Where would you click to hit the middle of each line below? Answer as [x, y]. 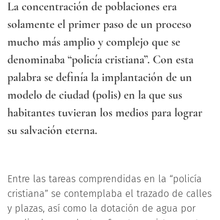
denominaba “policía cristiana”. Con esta [100, 60]
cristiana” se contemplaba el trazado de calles [110, 193]
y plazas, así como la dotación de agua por [101, 208]
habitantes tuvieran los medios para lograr [105, 113]
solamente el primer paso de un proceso [99, 24]
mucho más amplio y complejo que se [94, 42]
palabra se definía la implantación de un [100, 77]
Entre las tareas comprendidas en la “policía [105, 179]
